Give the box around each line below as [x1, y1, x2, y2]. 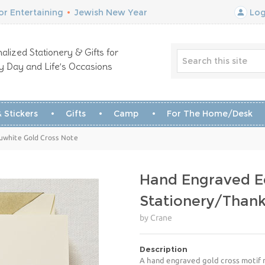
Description [140, 244, 188, 254]
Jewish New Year [74, 7, 147, 18]
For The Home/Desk [166, 108, 253, 119]
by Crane [140, 213, 172, 222]
